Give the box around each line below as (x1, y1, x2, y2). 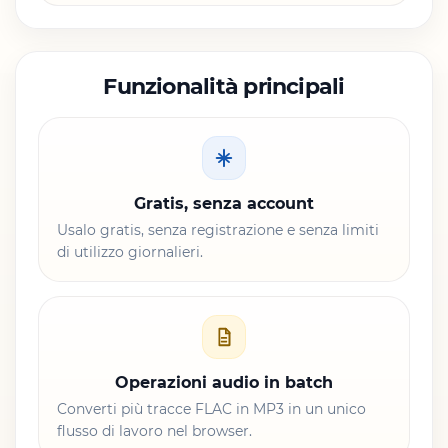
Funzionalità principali (103, 72, 345, 100)
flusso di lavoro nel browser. (57, 421, 252, 440)
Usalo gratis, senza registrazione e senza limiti (57, 220, 379, 239)
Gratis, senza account (134, 193, 314, 213)
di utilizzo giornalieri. (57, 242, 203, 261)
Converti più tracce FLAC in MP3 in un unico (57, 399, 366, 418)
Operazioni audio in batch (115, 372, 333, 392)
